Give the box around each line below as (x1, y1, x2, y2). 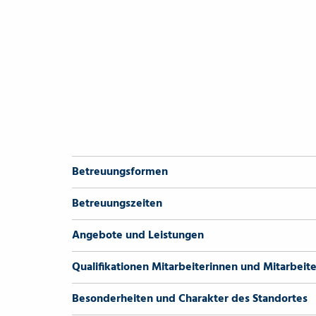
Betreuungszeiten (72, 195, 162, 213)
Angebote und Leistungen (72, 226, 204, 245)
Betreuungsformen (72, 163, 168, 181)
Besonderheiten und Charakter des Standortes (72, 290, 308, 308)
